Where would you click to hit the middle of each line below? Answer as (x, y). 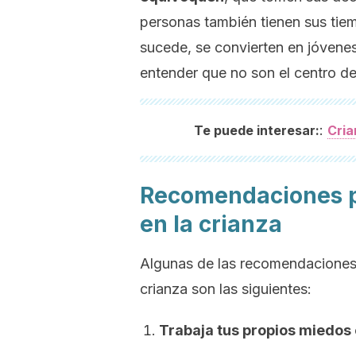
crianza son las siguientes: (226, 289)
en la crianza (211, 224)
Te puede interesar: (256, 130)
